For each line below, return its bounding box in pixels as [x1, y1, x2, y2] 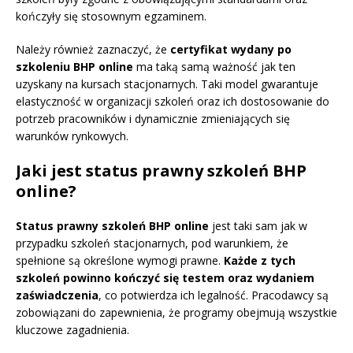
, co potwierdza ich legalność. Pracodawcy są [98, 288, 329, 303]
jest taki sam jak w [209, 218, 307, 234]
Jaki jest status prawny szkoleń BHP [16, 160, 307, 182]
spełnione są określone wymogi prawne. [16, 253, 224, 269]
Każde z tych [224, 253, 295, 269]
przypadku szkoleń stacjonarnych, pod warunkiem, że [16, 236, 288, 251]
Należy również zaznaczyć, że [16, 42, 170, 58]
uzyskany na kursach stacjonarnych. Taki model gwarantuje [16, 76, 318, 92]
